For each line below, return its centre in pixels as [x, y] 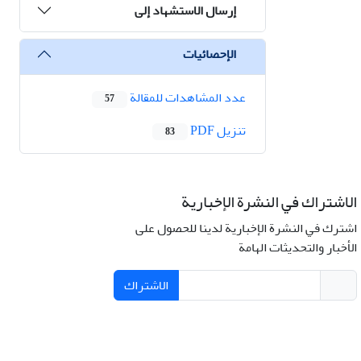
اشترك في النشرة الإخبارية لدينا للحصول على [246, 228]
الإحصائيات [210, 54]
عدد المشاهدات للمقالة [187, 98]
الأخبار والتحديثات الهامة [297, 247]
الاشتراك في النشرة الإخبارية [269, 201]
